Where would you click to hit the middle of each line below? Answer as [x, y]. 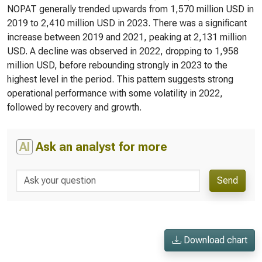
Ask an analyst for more [100, 147]
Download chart [214, 240]
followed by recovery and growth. [74, 107]
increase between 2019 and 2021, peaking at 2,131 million [127, 37]
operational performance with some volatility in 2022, [115, 93]
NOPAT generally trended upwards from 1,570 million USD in [130, 9]
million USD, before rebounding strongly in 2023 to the [117, 65]
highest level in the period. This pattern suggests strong [120, 79]
